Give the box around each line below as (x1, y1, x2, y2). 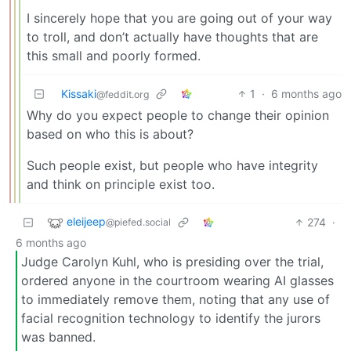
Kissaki (61, 86, 96, 100)
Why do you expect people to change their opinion (27, 107, 329, 123)
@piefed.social (106, 216, 171, 229)
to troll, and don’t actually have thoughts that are (27, 28, 318, 45)
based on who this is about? (27, 125, 194, 142)
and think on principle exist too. (27, 175, 215, 192)
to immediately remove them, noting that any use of (21, 291, 330, 307)
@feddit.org (96, 88, 149, 100)
